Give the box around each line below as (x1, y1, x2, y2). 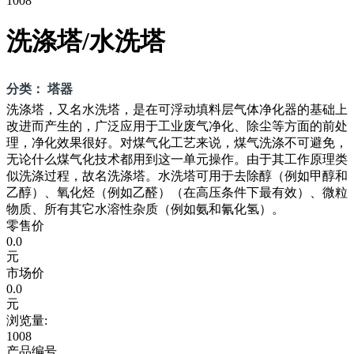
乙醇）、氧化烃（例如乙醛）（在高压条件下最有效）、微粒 (6, 185, 348, 199)
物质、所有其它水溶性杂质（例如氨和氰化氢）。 (6, 201, 284, 216)
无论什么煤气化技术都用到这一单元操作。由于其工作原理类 (6, 152, 348, 166)
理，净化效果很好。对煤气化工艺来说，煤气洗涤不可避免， (6, 135, 348, 149)
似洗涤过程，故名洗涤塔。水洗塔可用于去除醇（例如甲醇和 (6, 168, 348, 183)
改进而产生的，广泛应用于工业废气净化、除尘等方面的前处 (6, 119, 348, 133)
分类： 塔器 (6, 81, 73, 96)
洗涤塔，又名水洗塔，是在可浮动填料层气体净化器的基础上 (6, 102, 348, 116)
